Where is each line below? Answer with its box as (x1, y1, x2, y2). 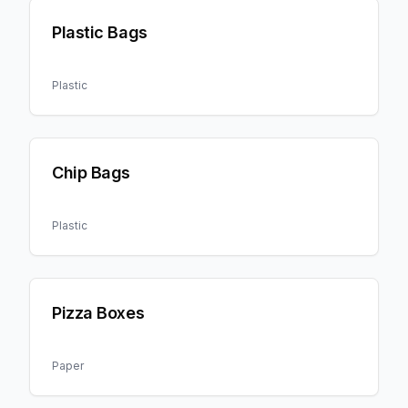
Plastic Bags (52, 23, 148, 42)
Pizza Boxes (52, 303, 145, 322)
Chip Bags (52, 163, 130, 182)
